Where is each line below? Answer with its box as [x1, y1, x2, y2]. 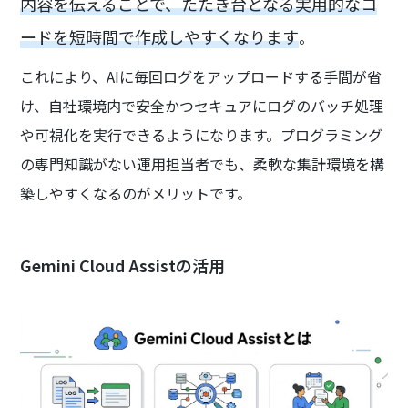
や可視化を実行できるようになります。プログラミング [20, 124, 383, 147]
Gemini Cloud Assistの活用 [20, 253, 226, 278]
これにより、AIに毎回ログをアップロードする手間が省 [20, 66, 382, 88]
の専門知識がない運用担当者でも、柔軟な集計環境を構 [20, 153, 385, 176]
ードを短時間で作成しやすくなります [20, 25, 300, 49]
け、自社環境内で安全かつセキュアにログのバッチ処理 [20, 95, 384, 117]
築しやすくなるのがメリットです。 [20, 182, 252, 205]
